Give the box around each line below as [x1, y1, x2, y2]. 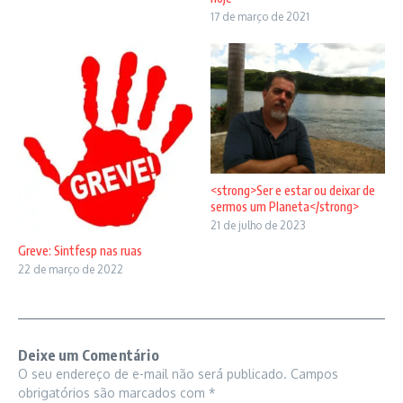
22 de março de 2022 [18, 262, 123, 276]
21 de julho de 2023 [210, 218, 306, 232]
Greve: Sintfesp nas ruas [18, 242, 142, 258]
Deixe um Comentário [18, 345, 159, 364]
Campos [291, 365, 338, 381]
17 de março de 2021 [210, 9, 309, 23]
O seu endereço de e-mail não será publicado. [18, 365, 287, 381]
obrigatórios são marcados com [18, 384, 209, 400]
